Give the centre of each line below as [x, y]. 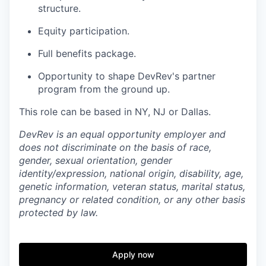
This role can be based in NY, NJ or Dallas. [115, 112]
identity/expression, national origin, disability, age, [131, 173]
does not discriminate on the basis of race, [115, 147]
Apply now [133, 254]
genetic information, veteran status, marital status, [132, 186]
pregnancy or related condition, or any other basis [132, 199]
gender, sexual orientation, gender [96, 160]
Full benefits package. [87, 53]
